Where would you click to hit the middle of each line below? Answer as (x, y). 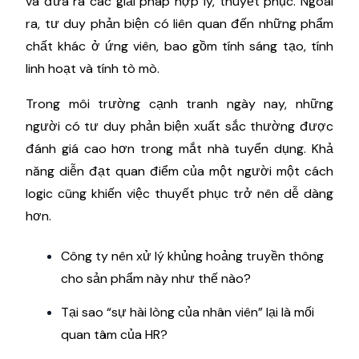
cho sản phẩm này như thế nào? (156, 278)
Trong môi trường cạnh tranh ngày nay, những (179, 103)
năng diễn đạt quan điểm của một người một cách (179, 171)
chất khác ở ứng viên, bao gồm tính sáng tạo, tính (179, 46)
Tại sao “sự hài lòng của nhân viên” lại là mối (188, 312)
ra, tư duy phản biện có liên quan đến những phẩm (179, 23)
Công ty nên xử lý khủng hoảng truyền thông (192, 256)
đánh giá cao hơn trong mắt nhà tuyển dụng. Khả (179, 148)
